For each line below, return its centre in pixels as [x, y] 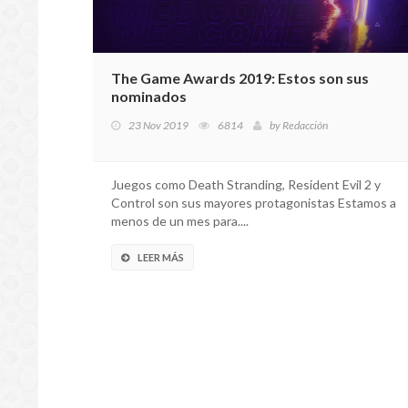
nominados [149, 96]
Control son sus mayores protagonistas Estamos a [254, 203]
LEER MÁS [161, 257]
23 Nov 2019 [158, 125]
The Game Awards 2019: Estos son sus [240, 78]
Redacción [305, 125]
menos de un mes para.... [180, 221]
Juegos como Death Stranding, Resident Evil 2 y [246, 184]
